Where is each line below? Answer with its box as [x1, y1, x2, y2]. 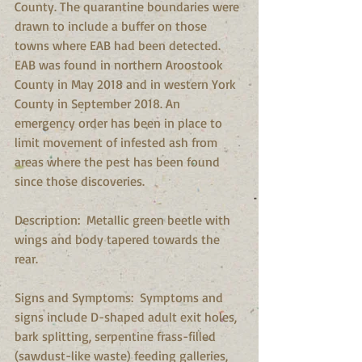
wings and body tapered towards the [15, 230, 223, 247]
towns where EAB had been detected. [15, 36, 224, 53]
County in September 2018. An [15, 95, 183, 112]
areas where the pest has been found [15, 153, 223, 170]
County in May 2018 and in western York [15, 75, 239, 92]
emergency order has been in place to [15, 114, 225, 131]
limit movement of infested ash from [15, 133, 221, 150]
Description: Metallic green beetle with [15, 211, 234, 228]
